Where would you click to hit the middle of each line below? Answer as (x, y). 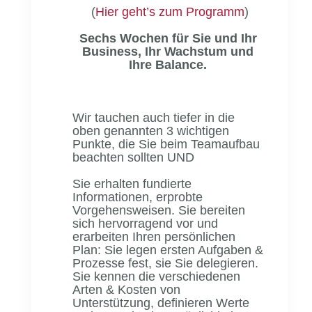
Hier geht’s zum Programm (170, 11)
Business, (114, 51)
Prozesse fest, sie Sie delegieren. (166, 263)
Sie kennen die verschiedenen (157, 276)
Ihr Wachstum (186, 51)
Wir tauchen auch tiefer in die (154, 117)
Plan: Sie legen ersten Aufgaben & (168, 250)
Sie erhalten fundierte (132, 184)
